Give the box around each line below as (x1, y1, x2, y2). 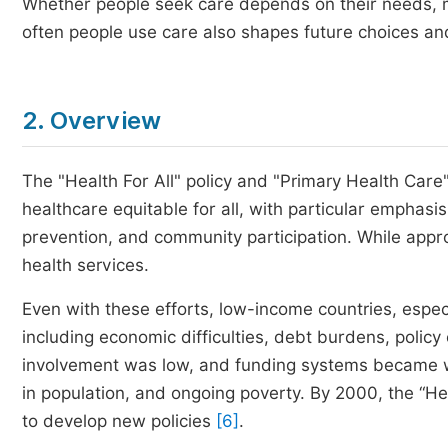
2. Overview (22, 106, 161, 135)
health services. (22, 255, 149, 275)
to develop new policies (22, 411, 216, 431)
